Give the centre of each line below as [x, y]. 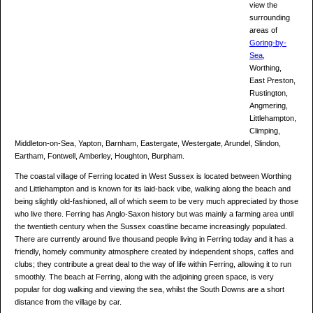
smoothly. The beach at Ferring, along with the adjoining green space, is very [144, 277]
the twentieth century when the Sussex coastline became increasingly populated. [151, 227]
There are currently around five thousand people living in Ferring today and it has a [154, 239]
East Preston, [272, 81]
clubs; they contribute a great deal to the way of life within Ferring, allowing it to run [153, 264]
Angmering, [269, 106]
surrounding [270, 18]
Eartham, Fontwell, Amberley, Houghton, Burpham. [100, 156]
